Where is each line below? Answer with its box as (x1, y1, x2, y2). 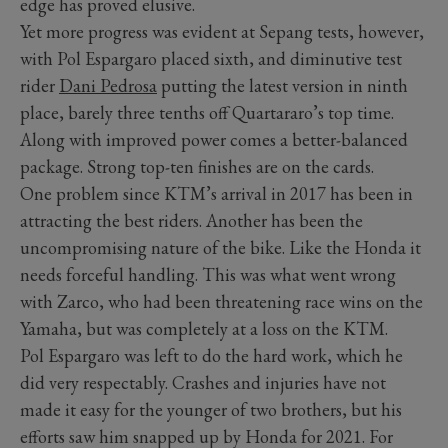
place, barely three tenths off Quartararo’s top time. (20, 101, 394, 125)
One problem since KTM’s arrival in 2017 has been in (20, 182, 413, 206)
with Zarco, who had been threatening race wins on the (20, 290, 423, 314)
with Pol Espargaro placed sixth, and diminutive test (20, 47, 402, 71)
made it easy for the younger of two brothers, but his (20, 398, 402, 422)
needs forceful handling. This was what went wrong (20, 263, 396, 287)
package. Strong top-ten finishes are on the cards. (20, 155, 374, 179)
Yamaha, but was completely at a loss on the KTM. (20, 317, 388, 341)
